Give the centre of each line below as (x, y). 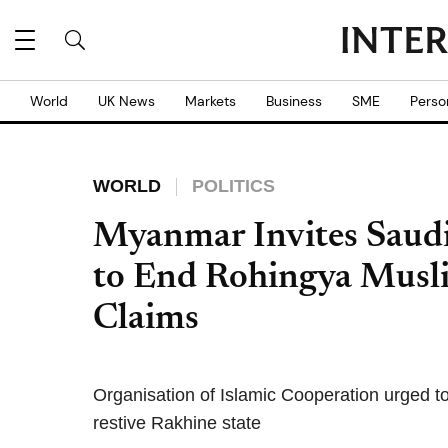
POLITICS (233, 186)
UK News (126, 101)
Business (294, 101)
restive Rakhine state (177, 423)
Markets (210, 101)
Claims (146, 320)
